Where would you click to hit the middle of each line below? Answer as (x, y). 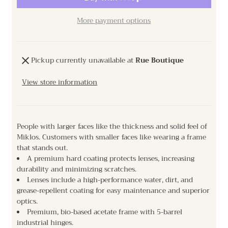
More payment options (114, 21)
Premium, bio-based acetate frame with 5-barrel (104, 212)
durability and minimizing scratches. (77, 169)
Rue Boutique (160, 61)
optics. (27, 202)
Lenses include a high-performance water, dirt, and (110, 180)
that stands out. (42, 148)
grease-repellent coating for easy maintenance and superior (113, 191)
